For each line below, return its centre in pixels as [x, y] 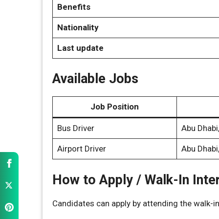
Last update [80, 48]
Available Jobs [95, 79]
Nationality [78, 27]
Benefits [74, 7]
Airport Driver [81, 149]
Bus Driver [76, 128]
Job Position [115, 107]
